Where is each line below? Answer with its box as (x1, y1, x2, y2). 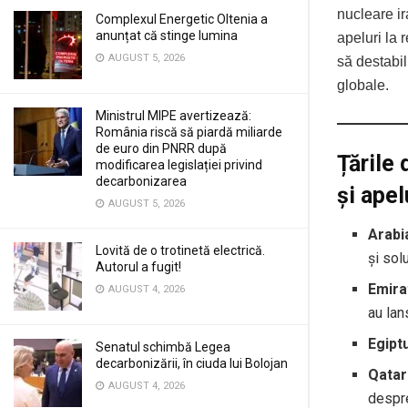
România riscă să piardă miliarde (96, 125, 282, 139)
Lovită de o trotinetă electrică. (96, 243, 265, 258)
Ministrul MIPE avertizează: (96, 108, 251, 123)
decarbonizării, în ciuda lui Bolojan (96, 356, 288, 371)
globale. (337, 77, 389, 94)
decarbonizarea (96, 174, 187, 189)
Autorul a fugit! (96, 260, 181, 274)
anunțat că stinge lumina (96, 28, 238, 43)
